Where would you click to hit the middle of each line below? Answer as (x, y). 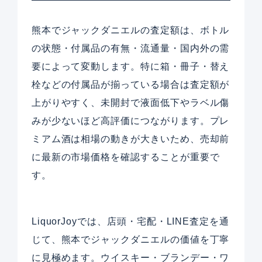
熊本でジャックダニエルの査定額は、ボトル (130, 30)
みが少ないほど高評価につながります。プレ (130, 121)
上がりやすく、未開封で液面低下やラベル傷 (130, 103)
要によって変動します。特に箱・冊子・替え (130, 67)
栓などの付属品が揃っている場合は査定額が (130, 85)
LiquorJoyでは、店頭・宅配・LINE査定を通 (130, 222)
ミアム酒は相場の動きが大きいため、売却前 (130, 139)
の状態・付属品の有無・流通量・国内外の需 (130, 49)
